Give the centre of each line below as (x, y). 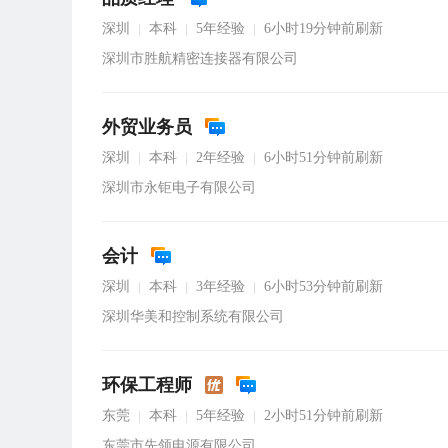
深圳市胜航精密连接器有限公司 (200, 58)
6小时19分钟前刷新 (323, 28)
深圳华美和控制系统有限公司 (193, 316)
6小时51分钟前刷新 (323, 157)
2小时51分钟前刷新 (323, 415)
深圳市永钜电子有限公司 (179, 187)
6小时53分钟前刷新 (323, 286)
